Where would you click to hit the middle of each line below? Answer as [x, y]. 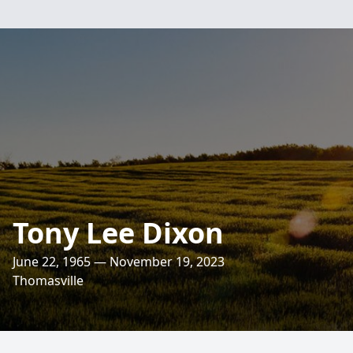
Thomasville [48, 281]
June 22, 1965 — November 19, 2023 [119, 262]
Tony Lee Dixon [118, 233]
